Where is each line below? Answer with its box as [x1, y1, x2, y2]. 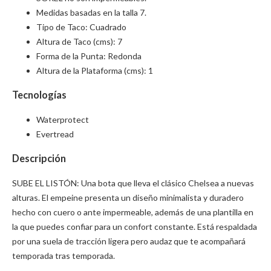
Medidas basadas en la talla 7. [36, 7, 146, 18]
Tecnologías [12, 89, 67, 101]
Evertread [36, 128, 74, 139]
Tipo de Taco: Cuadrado [36, 22, 126, 33]
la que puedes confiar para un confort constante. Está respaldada [12, 221, 257, 232]
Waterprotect [36, 114, 89, 125]
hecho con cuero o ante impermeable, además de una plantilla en [12, 206, 253, 217]
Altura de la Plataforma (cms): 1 [36, 65, 153, 76]
